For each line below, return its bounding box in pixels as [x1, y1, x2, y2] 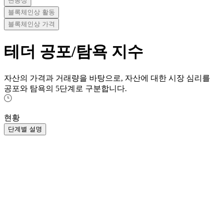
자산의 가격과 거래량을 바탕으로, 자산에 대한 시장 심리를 [4, 74, 210, 83]
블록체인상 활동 [8, 8, 55, 16]
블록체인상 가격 [8, 20, 55, 28]
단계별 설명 [8, 125, 42, 133]
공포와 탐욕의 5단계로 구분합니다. [4, 84, 127, 93]
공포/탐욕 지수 [40, 42, 143, 60]
